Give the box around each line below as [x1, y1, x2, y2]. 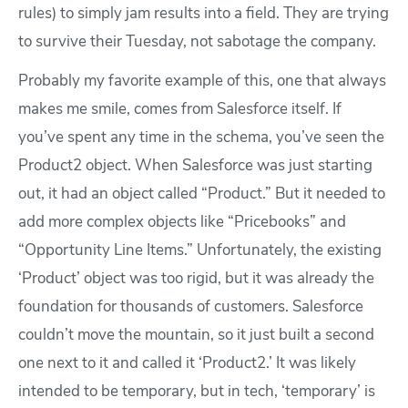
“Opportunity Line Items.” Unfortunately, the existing [18, 243, 382, 260]
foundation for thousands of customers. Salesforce [18, 300, 363, 316]
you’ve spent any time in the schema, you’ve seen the [18, 130, 384, 147]
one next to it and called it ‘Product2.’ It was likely [18, 356, 356, 372]
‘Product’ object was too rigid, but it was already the [18, 271, 374, 288]
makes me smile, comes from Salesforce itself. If [18, 102, 342, 118]
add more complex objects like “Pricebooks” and [18, 215, 346, 231]
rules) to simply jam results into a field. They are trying [18, 6, 389, 23]
